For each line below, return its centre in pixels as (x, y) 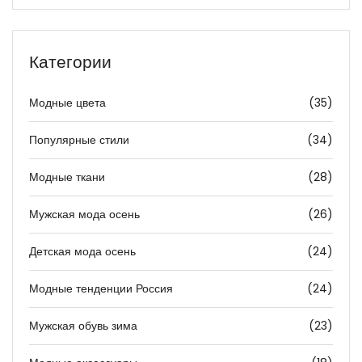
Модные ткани (67, 177)
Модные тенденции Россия (101, 289)
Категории (70, 62)
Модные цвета (67, 103)
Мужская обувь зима (83, 326)
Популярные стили (79, 140)
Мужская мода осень (84, 215)
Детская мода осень (82, 252)
